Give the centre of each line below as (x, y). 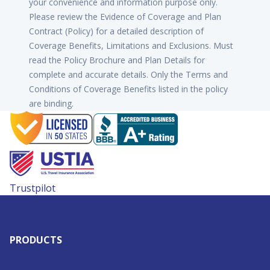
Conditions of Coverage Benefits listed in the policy (128, 89)
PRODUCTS (36, 240)
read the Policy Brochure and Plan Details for (117, 60)
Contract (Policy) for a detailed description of (116, 31)
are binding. (51, 103)
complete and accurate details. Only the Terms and (128, 74)
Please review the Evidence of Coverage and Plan (125, 17)
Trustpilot (33, 188)
